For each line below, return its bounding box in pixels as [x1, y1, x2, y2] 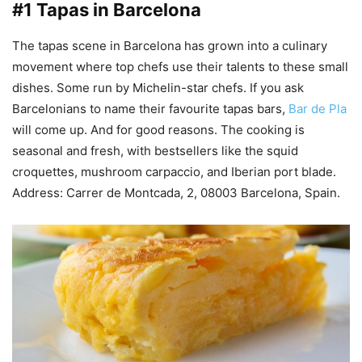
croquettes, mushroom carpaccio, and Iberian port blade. [12, 164, 336, 180]
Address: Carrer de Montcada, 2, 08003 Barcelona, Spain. [12, 185, 340, 201]
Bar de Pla [288, 101, 347, 117]
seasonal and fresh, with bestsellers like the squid [12, 143, 298, 159]
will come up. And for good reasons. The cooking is [12, 122, 305, 138]
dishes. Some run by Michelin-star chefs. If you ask [12, 80, 304, 96]
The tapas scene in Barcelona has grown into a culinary [12, 38, 327, 54]
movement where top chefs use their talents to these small [12, 59, 348, 75]
